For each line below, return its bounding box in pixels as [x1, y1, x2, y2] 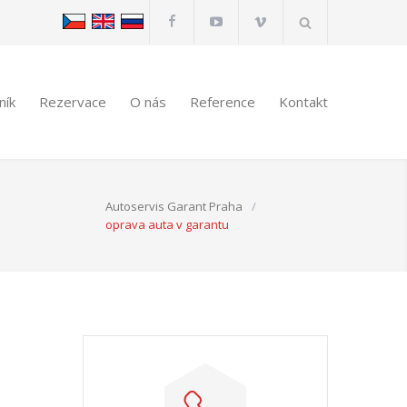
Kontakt [279, 93, 328, 111]
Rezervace [39, 93, 106, 111]
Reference [190, 93, 255, 111]
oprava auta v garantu [105, 216, 229, 233]
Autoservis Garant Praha [105, 198, 243, 214]
